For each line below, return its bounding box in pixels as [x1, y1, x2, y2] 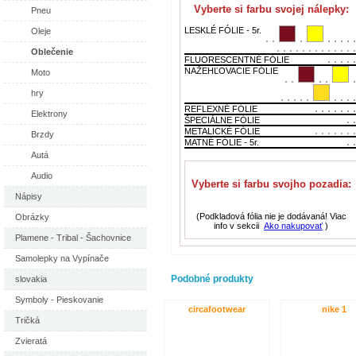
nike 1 [321, 304, 346, 314]
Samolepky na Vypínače [15, 253, 109, 263]
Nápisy [15, 192, 42, 201]
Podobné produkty [171, 273, 253, 284]
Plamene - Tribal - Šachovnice [15, 233, 131, 242]
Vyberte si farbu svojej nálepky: [193, 2, 349, 15]
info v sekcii [214, 220, 261, 230]
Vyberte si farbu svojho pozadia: [191, 177, 351, 190]
